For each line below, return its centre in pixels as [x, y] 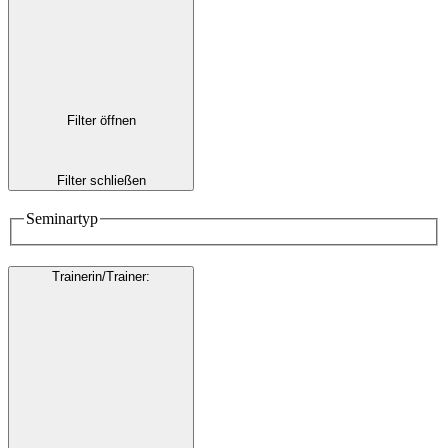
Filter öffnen [101, 120]
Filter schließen [101, 181]
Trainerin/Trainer [99, 277]
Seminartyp [62, 218]
